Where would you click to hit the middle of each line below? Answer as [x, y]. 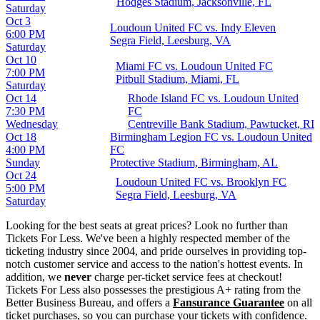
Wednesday [32, 124]
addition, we [35, 276]
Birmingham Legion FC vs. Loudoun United [211, 136]
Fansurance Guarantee [229, 302]
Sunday [23, 162]
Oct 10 [21, 59]
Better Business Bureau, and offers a [89, 302]
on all [298, 302]
